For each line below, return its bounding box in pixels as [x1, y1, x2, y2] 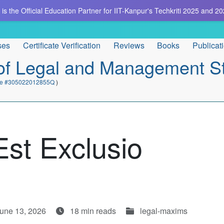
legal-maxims [138, 205, 187, 216]
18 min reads [68, 205, 118, 216]
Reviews [113, 39, 144, 51]
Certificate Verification [22, 39, 100, 51]
